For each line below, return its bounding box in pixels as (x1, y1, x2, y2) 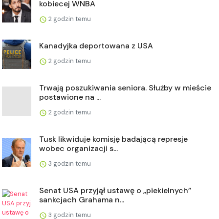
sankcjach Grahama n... (39, 195, 124, 205)
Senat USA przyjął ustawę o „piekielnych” (39, 185, 191, 196)
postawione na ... (39, 92, 101, 102)
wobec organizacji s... (39, 143, 118, 153)
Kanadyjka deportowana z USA (39, 41, 153, 51)
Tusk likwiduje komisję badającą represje (39, 134, 188, 144)
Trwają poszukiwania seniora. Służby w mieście (39, 83, 211, 93)
